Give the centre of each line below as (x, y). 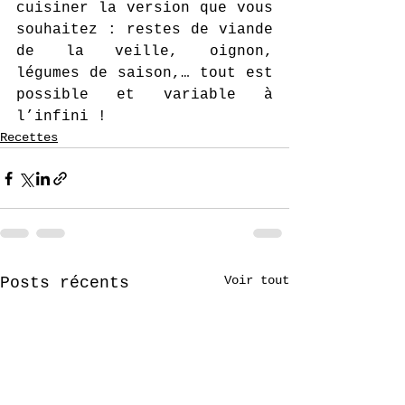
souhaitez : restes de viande (145, 30)
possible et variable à (145, 95)
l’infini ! (66, 117)
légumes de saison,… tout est (145, 73)
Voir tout (257, 280)
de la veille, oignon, (145, 52)
